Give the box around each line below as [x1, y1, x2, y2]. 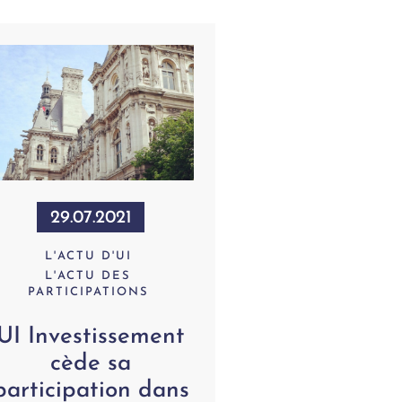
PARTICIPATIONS [27, 286, 149, 299]
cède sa [50, 352, 132, 377]
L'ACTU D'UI [44, 250, 132, 263]
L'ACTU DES [45, 270, 132, 283]
